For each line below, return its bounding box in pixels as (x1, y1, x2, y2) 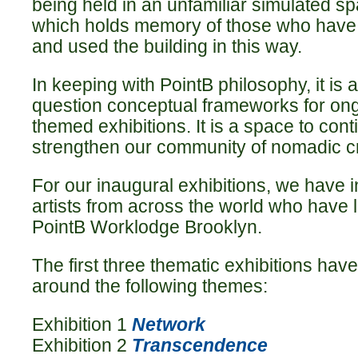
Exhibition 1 (32, 313, 132, 335)
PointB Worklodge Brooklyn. (32, 216, 262, 237)
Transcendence (132, 334, 268, 356)
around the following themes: (32, 275, 268, 296)
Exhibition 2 (32, 334, 132, 356)
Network (132, 313, 205, 335)
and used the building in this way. (32, 35, 302, 57)
